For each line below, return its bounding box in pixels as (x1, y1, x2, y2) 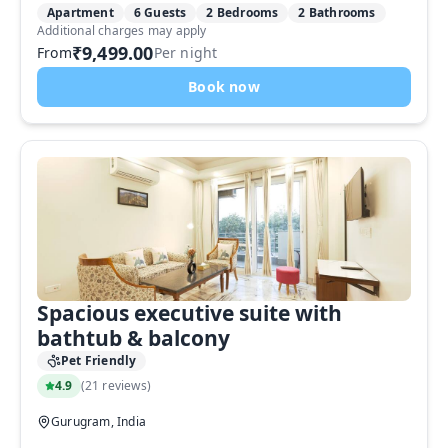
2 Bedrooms (206, 4, 279, 21)
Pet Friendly (61, 352, 137, 369)
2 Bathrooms (298, 4, 376, 21)
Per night (153, 43, 218, 62)
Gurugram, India (51, 413, 146, 430)
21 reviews (84, 377, 147, 394)
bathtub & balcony (37, 324, 230, 352)
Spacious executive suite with (37, 299, 342, 327)
